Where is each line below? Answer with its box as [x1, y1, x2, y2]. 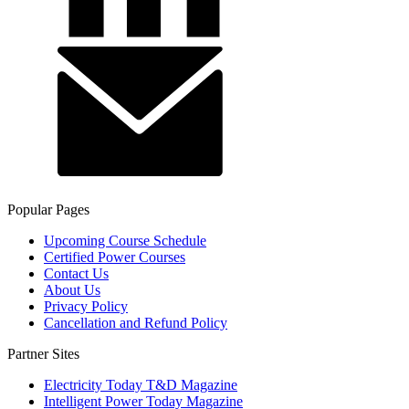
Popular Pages [7, 201, 89, 217]
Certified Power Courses [44, 248, 185, 265]
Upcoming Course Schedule [44, 232, 206, 248]
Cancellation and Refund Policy [44, 314, 227, 330]
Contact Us [44, 265, 109, 281]
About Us [44, 281, 100, 298]
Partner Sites [7, 345, 79, 362]
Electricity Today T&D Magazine [44, 376, 237, 393]
